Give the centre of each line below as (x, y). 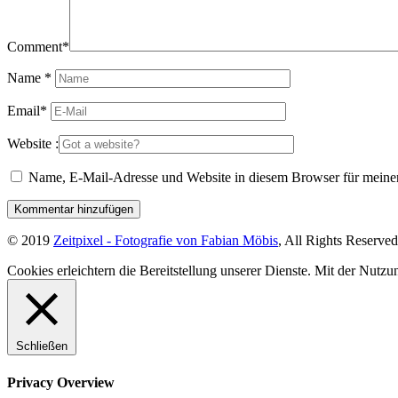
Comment (35, 47)
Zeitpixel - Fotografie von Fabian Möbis (166, 241)
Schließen (42, 346)
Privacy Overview (61, 382)
